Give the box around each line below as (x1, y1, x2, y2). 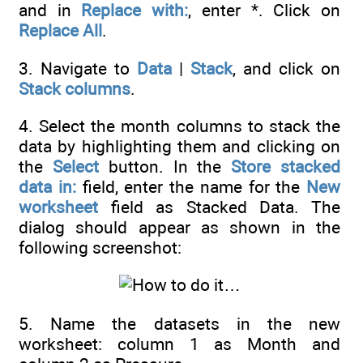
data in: (19, 177, 76, 198)
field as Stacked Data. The (98, 197, 340, 218)
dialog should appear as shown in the (19, 217, 340, 238)
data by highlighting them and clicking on (19, 136, 340, 157)
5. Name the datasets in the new (19, 313, 340, 334)
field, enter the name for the (75, 177, 306, 198)
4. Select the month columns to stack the (19, 116, 340, 137)
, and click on (233, 58, 340, 79)
